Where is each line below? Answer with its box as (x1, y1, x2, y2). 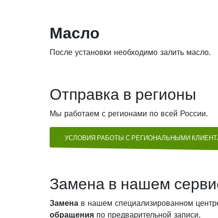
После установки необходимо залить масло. (50, 47, 211, 57)
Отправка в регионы (50, 85, 196, 104)
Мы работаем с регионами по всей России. (50, 109, 208, 118)
